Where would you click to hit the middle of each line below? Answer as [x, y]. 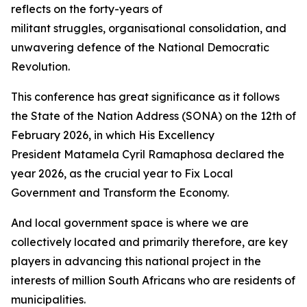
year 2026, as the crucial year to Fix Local [122, 173]
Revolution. [42, 66]
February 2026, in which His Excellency [113, 135]
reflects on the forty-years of [87, 9]
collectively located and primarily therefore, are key [149, 242]
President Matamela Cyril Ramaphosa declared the [148, 154]
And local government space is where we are [130, 223]
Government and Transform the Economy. [121, 193]
